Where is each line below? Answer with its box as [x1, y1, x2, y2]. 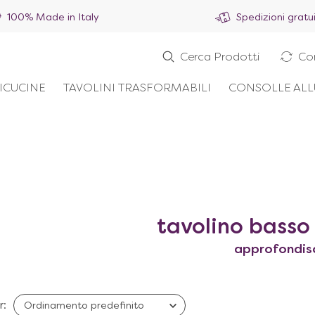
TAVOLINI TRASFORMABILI [63, 83, 211, 94]
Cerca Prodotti [180, 52, 259, 63]
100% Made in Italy [6, 13, 99, 22]
